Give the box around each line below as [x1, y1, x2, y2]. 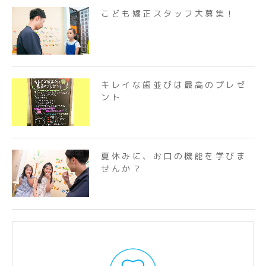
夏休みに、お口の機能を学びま [101, 150, 246, 162]
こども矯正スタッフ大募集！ [101, 8, 236, 20]
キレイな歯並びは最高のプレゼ [101, 79, 246, 91]
